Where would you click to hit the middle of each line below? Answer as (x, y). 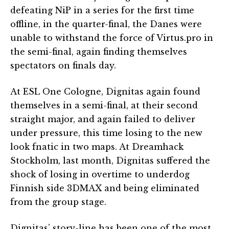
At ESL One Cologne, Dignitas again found (105, 91)
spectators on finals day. (63, 65)
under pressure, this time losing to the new (106, 133)
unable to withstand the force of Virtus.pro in (112, 38)
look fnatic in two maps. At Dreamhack (97, 146)
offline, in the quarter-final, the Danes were (106, 24)
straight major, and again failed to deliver (103, 119)
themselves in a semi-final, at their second (104, 105)
